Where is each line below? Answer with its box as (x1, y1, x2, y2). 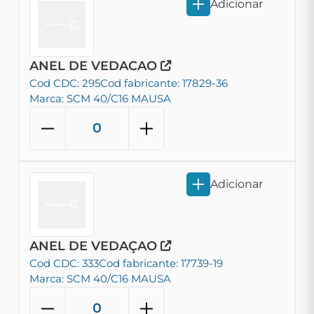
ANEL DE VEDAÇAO (29, 238, 161, 254)
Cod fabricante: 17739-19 (99, 257, 223, 270)
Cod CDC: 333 (29, 257, 99, 270)
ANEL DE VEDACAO (29, 58, 161, 74)
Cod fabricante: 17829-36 (100, 76, 228, 90)
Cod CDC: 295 (29, 76, 100, 90)
